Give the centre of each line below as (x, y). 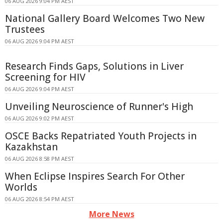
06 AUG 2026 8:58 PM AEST (40, 158)
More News (111, 214)
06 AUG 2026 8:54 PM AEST (40, 199)
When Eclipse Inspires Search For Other (95, 176)
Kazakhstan (31, 147)
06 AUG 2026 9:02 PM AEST (40, 118)
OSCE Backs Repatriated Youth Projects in (101, 136)
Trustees (25, 29)
